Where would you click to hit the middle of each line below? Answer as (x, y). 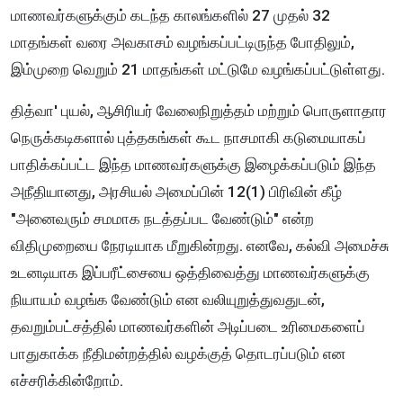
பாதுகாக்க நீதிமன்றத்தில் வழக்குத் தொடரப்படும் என (178, 354)
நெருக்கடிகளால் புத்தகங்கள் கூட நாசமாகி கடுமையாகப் (188, 138)
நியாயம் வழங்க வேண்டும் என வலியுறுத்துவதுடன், (168, 300)
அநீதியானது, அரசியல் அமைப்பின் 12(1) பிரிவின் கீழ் (176, 192)
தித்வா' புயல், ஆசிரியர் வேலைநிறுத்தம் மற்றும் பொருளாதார (199, 111)
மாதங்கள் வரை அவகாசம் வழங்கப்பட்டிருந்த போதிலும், (183, 43)
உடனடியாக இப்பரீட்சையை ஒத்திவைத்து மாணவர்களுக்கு (190, 273)
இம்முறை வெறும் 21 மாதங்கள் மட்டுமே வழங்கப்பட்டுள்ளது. (200, 70)
